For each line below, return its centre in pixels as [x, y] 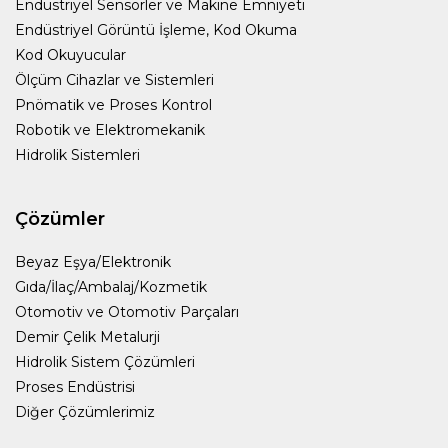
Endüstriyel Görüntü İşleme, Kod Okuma [156, 29]
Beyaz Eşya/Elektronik [93, 261]
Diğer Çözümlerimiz [85, 411]
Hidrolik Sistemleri [77, 154]
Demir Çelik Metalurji [87, 336]
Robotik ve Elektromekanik [110, 129]
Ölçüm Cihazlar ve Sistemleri [114, 79]
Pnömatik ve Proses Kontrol [113, 104]
